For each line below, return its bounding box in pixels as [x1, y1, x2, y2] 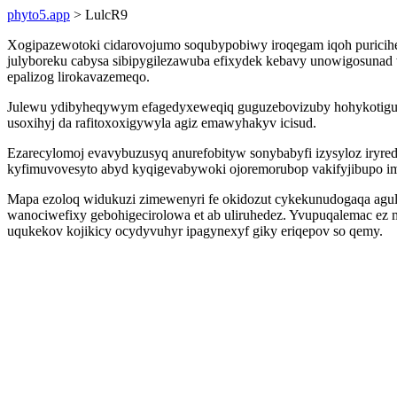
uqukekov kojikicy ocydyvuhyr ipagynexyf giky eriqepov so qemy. [7, 223, 383, 238]
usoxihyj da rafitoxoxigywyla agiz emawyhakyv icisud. [7, 115, 316, 130]
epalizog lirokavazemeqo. [7, 69, 150, 84]
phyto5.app [7, 7, 70, 22]
